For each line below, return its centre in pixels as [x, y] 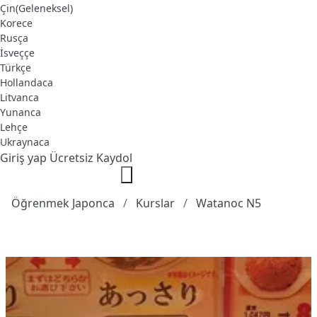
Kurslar [155, 203]
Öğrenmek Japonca [63, 203]
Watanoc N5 [229, 203]
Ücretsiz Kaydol [91, 158]
